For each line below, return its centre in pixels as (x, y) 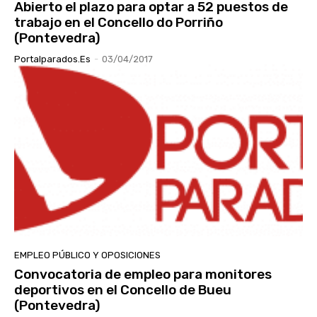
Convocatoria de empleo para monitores (143, 274)
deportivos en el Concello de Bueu (123, 289)
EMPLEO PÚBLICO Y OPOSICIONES (87, 255)
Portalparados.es (52, 59)
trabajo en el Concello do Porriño (119, 23)
